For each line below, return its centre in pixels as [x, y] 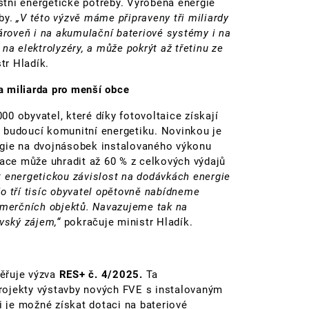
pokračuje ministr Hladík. [127, 222]
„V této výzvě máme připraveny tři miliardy [122, 18]
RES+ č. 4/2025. [102, 274]
